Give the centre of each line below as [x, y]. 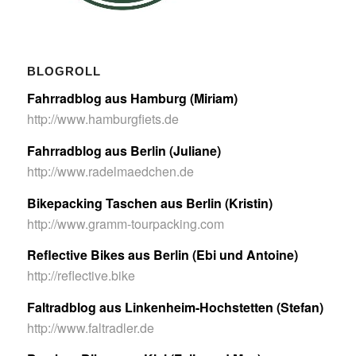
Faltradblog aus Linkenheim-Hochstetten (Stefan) [175, 307]
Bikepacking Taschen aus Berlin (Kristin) [149, 203]
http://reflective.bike [81, 276]
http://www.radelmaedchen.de [110, 171]
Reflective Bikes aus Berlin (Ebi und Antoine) [162, 255]
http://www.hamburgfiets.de [103, 119]
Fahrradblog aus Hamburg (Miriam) [132, 99]
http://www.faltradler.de [90, 327]
